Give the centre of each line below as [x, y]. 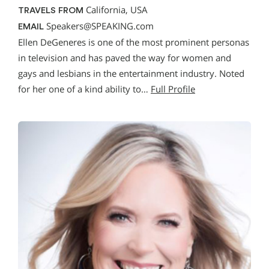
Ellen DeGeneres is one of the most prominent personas [134, 42]
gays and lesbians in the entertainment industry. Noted [131, 73]
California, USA [116, 10]
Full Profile [173, 89]
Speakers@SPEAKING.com [100, 26]
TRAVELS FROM [51, 10]
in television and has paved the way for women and [125, 58]
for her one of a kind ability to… [84, 89]
